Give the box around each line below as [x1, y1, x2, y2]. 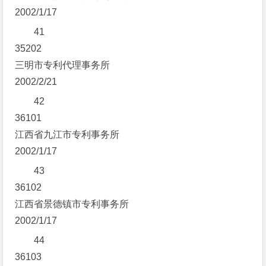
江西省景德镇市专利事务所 [15, 199, 129, 209]
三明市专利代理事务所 [15, 60, 110, 70]
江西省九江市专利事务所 [15, 129, 120, 140]
